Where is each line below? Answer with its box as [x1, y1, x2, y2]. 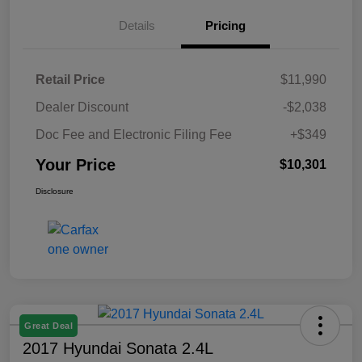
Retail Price [36, 72, 105, 86]
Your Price [36, 155, 116, 174]
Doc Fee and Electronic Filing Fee [36, 127, 232, 141]
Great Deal [24, 320, 73, 330]
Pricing [205, 18, 246, 32]
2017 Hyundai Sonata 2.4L [23, 339, 213, 357]
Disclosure [36, 186, 74, 196]
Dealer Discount [36, 99, 128, 114]
